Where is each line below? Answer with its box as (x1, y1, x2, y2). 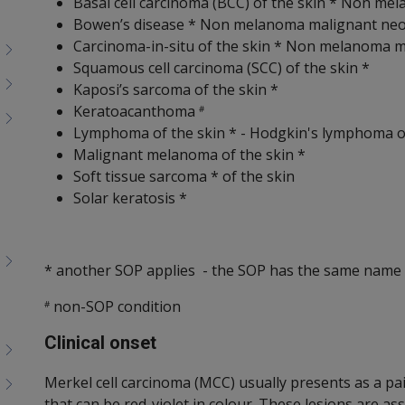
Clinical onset (44, 332, 156, 354)
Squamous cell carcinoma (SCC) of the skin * (73, 58, 370, 79)
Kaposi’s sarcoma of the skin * (73, 80, 278, 100)
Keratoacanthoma (73, 101, 199, 122)
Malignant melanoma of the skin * (73, 145, 306, 165)
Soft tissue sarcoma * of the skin (73, 166, 295, 187)
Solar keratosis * (73, 188, 187, 209)
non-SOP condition (50, 297, 181, 317)
